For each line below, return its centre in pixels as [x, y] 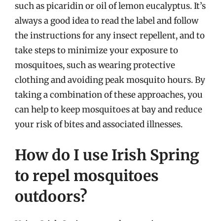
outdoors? [51, 196]
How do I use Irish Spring [107, 155]
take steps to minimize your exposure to [96, 50]
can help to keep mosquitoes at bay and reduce [109, 110]
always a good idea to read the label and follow [107, 21]
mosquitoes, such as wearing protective [95, 65]
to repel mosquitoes [87, 175]
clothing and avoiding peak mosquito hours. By [110, 80]
